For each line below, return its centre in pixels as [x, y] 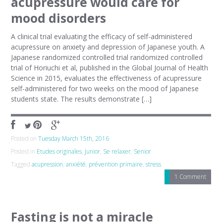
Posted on [25, 139]
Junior [93, 151]
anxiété [76, 164]
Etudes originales [59, 151]
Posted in [24, 151]
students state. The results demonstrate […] [82, 99]
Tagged [22, 164]
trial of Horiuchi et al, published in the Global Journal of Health [110, 68]
